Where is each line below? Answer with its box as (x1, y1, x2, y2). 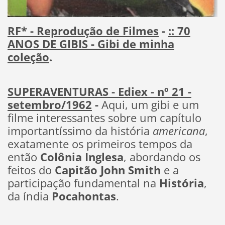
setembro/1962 (7, 97, 92, 113)
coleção (7, 49, 49, 65)
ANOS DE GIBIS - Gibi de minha (7, 36, 174, 52)
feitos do (7, 162, 55, 178)
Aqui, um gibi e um (101, 97, 199, 113)
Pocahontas (51, 188, 116, 204)
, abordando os (123, 149, 200, 165)
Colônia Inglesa (40, 149, 124, 165)
